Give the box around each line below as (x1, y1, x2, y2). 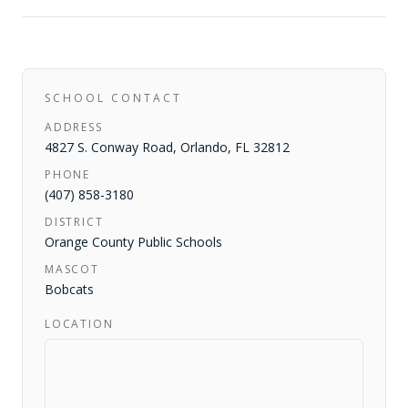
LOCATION (45, 316, 114, 331)
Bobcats (45, 280, 94, 298)
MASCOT (45, 261, 99, 277)
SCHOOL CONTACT (45, 90, 182, 106)
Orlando (180, 138, 228, 156)
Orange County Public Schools (45, 233, 222, 250)
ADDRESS (45, 119, 103, 135)
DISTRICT (45, 214, 104, 229)
